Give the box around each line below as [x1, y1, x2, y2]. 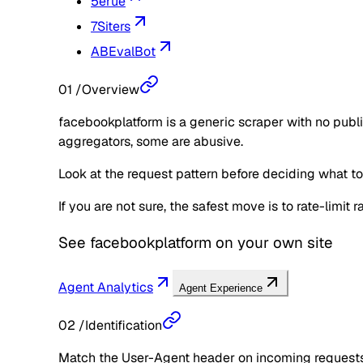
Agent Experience [179, 281, 263, 294]
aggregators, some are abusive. [58, 133, 243, 151]
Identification [85, 316, 162, 334]
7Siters [91, 18, 130, 36]
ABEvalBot [91, 43, 156, 61]
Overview [82, 81, 139, 99]
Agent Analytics [58, 278, 153, 296]
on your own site [211, 232, 333, 253]
